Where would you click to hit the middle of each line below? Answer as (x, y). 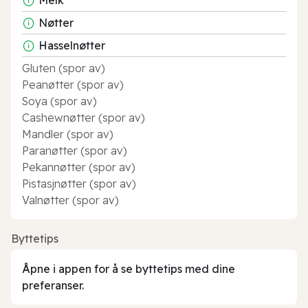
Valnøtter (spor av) (70, 200)
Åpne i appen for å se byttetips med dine (129, 268)
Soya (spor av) (59, 101)
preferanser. (53, 285)
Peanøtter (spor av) (73, 84)
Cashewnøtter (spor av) (84, 117)
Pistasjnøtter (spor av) (79, 183)
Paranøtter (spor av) (75, 150)
